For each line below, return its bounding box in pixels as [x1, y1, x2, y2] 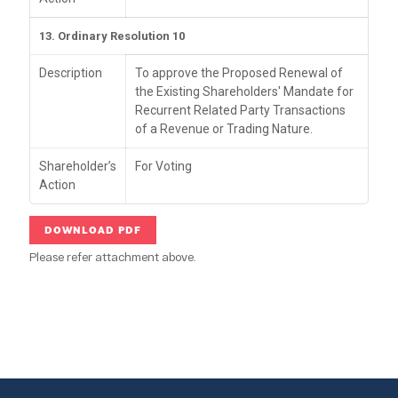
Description [39, 65, 102, 80]
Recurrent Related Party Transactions [135, 102, 346, 117]
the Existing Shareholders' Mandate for [135, 84, 354, 99]
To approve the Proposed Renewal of [135, 65, 343, 80]
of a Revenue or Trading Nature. [135, 121, 313, 136]
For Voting [135, 158, 192, 173]
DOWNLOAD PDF [44, 223, 141, 237]
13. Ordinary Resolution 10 [39, 28, 185, 43]
